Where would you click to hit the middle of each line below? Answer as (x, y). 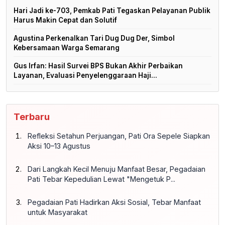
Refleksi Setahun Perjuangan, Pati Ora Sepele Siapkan (119, 136)
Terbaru (32, 117)
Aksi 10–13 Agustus (59, 146)
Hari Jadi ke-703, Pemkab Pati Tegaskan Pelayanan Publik (112, 10)
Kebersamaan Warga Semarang (67, 47)
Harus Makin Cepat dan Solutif (65, 20)
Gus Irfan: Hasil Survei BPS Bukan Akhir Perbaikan (98, 66)
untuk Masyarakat (58, 212)
